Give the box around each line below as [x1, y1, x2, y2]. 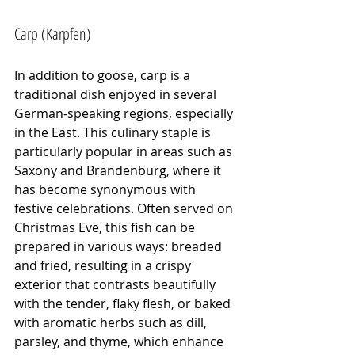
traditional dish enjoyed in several [14, 85, 219, 103]
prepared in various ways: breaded [14, 237, 225, 255]
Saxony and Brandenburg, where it [14, 161, 224, 179]
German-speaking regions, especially [14, 104, 236, 122]
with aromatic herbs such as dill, [14, 313, 210, 331]
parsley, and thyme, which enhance [14, 332, 227, 350]
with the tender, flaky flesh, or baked [14, 294, 234, 312]
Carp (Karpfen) [14, 22, 91, 44]
